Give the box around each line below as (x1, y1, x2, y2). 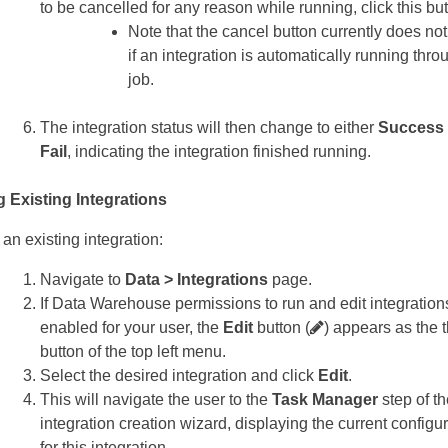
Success (378, 119, 444, 137)
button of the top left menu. (40, 343, 226, 361)
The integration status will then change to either (40, 119, 378, 137)
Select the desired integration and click (40, 367, 318, 385)
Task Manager (272, 391, 378, 409)
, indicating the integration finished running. (67, 143, 371, 161)
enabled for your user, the (40, 319, 223, 337)
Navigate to (40, 271, 125, 289)
